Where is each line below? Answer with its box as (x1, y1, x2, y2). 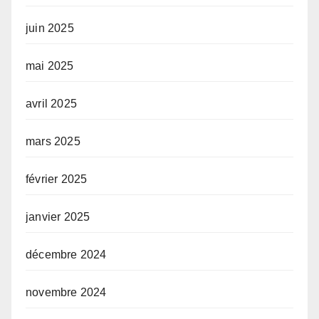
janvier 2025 (26, 210, 90, 223)
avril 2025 (26, 97, 77, 110)
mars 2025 (26, 135, 80, 147)
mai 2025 (26, 59, 74, 72)
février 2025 (26, 172, 88, 185)
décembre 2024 (26, 248, 107, 261)
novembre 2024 (26, 286, 107, 298)
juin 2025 (26, 21, 74, 34)
